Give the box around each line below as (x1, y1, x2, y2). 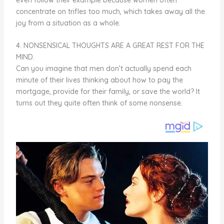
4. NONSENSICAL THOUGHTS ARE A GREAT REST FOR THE (15, 41, 204, 50)
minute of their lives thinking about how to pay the (15, 75, 183, 85)
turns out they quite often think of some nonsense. (15, 98, 182, 108)
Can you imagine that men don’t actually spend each (15, 64, 191, 73)
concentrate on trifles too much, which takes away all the (15, 6, 205, 16)
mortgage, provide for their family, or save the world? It (15, 87, 200, 96)
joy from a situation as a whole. (15, 18, 120, 27)
